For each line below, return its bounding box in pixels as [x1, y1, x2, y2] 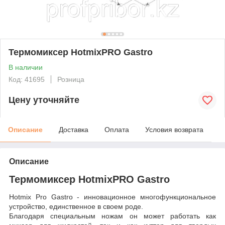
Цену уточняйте [9, 95, 79, 105]
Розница [57, 75, 84, 83]
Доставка [59, 125, 88, 134]
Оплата [104, 125, 129, 134]
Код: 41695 [9, 75, 45, 83]
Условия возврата [145, 125, 203, 134]
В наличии [9, 63, 43, 71]
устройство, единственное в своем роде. [9, 202, 143, 211]
